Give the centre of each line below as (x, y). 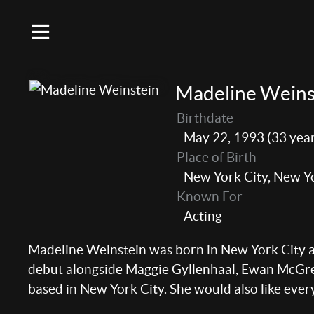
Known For (209, 196)
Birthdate (205, 118)
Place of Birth (216, 157)
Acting (203, 216)
